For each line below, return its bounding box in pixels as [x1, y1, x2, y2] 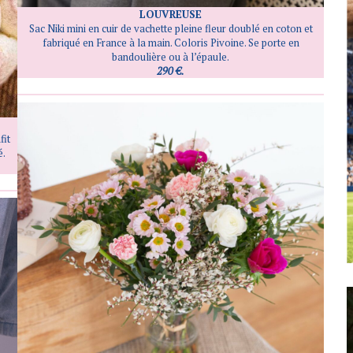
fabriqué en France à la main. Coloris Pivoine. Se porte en [42, 35, 299, 50]
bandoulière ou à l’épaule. [112, 50, 230, 65]
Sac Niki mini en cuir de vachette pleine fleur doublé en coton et [28, 21, 313, 36]
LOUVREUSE [139, 7, 203, 22]
